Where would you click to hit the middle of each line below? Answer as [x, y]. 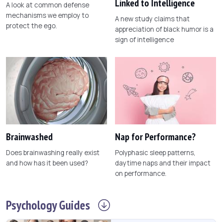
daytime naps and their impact [163, 163]
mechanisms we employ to [47, 16]
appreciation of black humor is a [164, 29]
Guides [75, 205]
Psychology [32, 205]
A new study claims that [152, 19]
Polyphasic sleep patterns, [155, 153]
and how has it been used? [47, 163]
